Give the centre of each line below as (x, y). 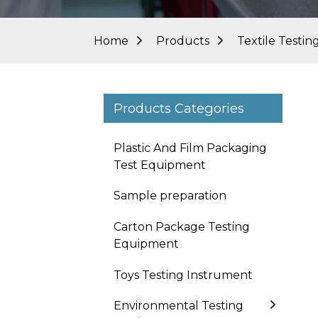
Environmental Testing (179, 306)
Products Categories (179, 108)
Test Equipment (160, 165)
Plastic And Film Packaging (190, 148)
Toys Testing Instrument (183, 275)
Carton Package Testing (182, 226)
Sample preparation (170, 196)
